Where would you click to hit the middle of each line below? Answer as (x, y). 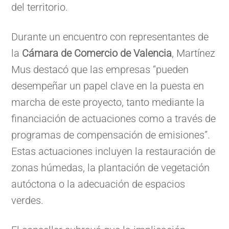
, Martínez (194, 53)
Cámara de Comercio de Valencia (97, 53)
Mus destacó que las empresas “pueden (100, 69)
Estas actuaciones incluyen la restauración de (113, 151)
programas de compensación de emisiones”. (111, 135)
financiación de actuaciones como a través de (114, 118)
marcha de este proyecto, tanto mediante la (108, 102)
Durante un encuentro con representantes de (110, 37)
